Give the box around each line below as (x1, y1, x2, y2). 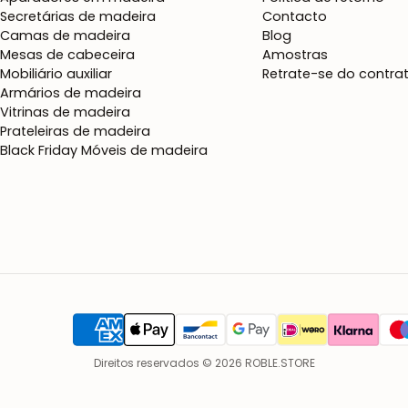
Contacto (262, 7, 327, 26)
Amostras (262, 46, 328, 65)
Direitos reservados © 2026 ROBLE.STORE (93, 355, 315, 372)
